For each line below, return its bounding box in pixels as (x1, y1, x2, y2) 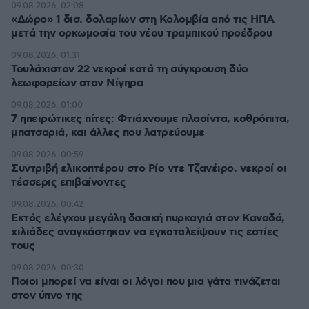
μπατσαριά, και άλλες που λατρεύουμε (11, 126, 205, 140)
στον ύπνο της (11, 288, 83, 303)
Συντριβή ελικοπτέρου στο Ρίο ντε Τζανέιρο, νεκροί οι (11, 161, 286, 176)
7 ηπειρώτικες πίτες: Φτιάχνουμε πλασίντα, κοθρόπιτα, (11, 112, 289, 126)
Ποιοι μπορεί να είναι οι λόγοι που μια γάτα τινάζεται (11, 275, 281, 289)
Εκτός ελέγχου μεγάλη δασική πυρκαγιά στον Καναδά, (11, 211, 285, 226)
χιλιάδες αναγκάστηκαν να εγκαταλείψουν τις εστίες (11, 225, 279, 239)
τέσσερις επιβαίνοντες (11, 175, 126, 190)
